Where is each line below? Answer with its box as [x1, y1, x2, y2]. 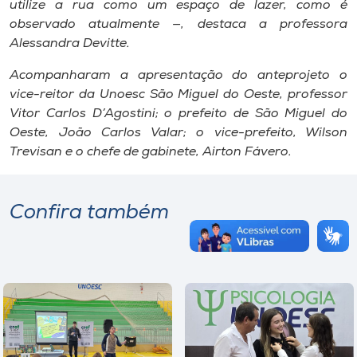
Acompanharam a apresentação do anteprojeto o [10, 69, 347, 82]
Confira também [10, 203, 169, 223]
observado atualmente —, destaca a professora [10, 18, 347, 31]
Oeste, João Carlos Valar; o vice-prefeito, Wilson [10, 127, 347, 139]
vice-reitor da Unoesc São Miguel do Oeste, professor [10, 88, 347, 101]
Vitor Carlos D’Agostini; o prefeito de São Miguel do [10, 108, 347, 120]
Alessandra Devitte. [10, 37, 130, 50]
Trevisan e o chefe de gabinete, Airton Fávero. [10, 146, 292, 159]
